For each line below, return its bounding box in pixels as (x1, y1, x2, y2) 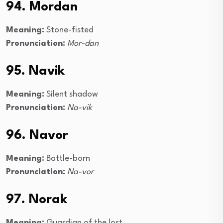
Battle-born (44, 154, 90, 163)
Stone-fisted (44, 26, 94, 35)
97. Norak (6, 193, 67, 207)
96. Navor (6, 129, 68, 142)
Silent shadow (44, 90, 98, 99)
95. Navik (6, 65, 65, 78)
